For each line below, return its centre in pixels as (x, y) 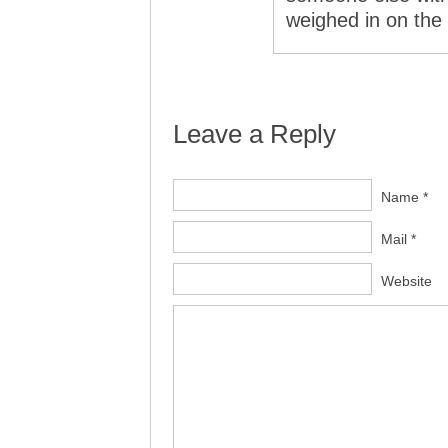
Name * (404, 197)
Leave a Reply (254, 134)
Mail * (398, 239)
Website (406, 281)
